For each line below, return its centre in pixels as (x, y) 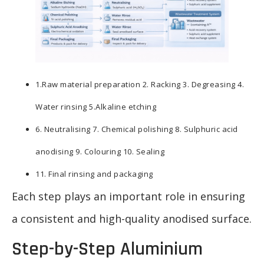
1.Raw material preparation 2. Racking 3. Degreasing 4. (140, 84)
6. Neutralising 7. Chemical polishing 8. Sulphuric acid (137, 129)
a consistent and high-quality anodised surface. (132, 218)
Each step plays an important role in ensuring (128, 196)
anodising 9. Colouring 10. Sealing (100, 151)
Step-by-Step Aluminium (107, 249)
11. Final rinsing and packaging (94, 174)
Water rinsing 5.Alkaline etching (96, 106)
